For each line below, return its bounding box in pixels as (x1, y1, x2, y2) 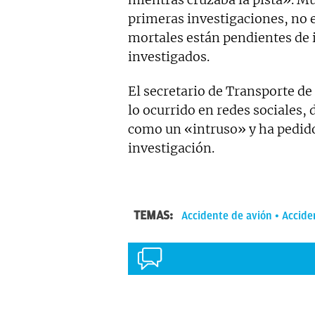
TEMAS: (134, 208, 176, 223)
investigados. (128, 49, 210, 65)
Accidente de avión (181, 210, 272, 223)
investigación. (128, 140, 214, 157)
